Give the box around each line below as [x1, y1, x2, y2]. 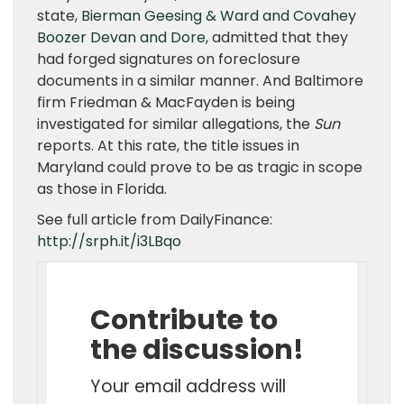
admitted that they [208, 27, 348, 48]
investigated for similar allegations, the [37, 114, 314, 134]
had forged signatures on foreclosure [37, 49, 300, 69]
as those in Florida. [37, 179, 167, 199]
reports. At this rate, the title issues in [37, 135, 299, 156]
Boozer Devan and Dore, [37, 27, 208, 48]
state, [37, 5, 78, 26]
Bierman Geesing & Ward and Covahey [78, 5, 356, 26]
